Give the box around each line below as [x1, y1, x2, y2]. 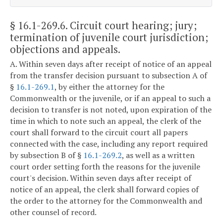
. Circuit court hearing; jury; [65, 18, 197, 32]
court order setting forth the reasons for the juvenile [10, 161, 200, 172]
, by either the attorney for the [55, 81, 165, 93]
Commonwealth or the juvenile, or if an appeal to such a [10, 93, 211, 104]
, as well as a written [122, 150, 195, 161]
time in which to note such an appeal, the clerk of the [10, 115, 201, 127]
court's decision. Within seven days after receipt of [10, 172, 191, 184]
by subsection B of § [10, 150, 83, 161]
